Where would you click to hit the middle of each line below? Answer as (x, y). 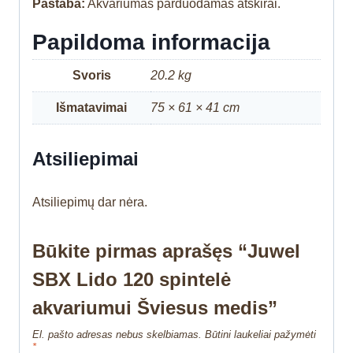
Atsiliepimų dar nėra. (90, 202)
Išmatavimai (91, 107)
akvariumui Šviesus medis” (155, 307)
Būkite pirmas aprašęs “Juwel (166, 251)
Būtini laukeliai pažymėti (260, 334)
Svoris (91, 75)
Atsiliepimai (85, 158)
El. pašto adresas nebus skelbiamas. (117, 334)
